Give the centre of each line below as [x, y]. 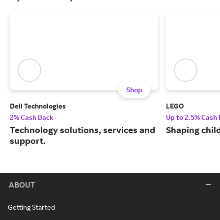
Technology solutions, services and [82, 130]
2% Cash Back [32, 117]
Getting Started [31, 207]
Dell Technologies [38, 106]
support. [28, 141]
